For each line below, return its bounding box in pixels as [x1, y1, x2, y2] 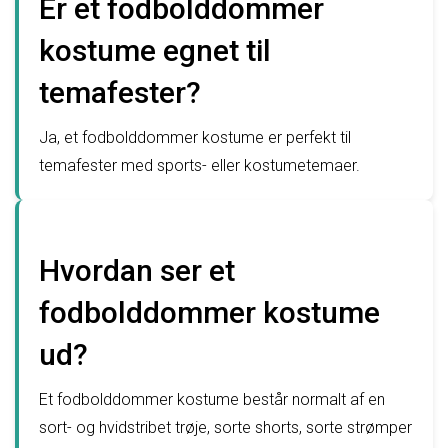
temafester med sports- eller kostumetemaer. [39, 156, 360, 176]
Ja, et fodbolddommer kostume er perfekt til [39, 128, 351, 148]
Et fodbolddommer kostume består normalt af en [39, 390, 385, 410]
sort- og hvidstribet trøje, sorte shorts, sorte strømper [39, 418, 412, 438]
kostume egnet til [39, 33, 271, 69]
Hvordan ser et [39, 253, 235, 289]
